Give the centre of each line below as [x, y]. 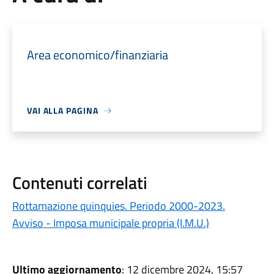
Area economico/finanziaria [97, 55]
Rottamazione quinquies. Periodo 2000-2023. [118, 206]
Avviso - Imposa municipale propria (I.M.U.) [110, 223]
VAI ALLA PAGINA [62, 110]
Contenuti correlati [80, 183]
